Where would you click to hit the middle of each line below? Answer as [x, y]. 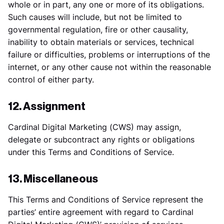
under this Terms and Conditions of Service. [91, 152]
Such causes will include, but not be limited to [95, 17]
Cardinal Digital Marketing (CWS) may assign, [94, 127]
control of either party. [51, 79]
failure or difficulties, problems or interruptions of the [109, 54]
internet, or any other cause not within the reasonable [109, 67]
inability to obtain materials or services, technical [101, 42]
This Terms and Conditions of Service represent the [105, 199]
